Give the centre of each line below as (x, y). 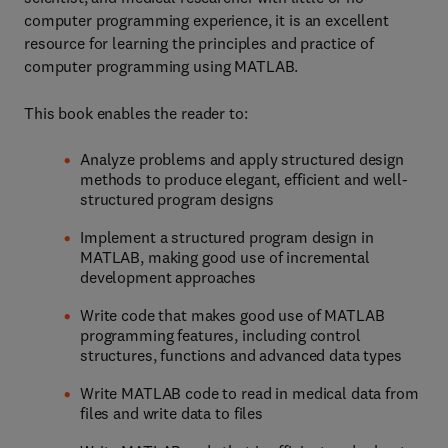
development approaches (168, 277)
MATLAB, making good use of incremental (225, 257)
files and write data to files (171, 413)
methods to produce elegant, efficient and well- (244, 179)
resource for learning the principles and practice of (199, 43)
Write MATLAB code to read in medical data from (249, 393)
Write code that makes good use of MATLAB (232, 315)
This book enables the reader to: (136, 113)
